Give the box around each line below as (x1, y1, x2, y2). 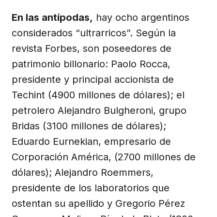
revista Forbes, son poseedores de (12, 42, 171, 54)
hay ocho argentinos (93, 11, 189, 23)
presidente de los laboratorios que (12, 182, 170, 194)
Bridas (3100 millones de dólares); (12, 120, 166, 132)
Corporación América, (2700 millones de (12, 151, 196, 163)
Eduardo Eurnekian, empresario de (12, 135, 171, 147)
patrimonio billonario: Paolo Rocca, (12, 58, 170, 70)
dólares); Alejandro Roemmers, (12, 166, 154, 178)
